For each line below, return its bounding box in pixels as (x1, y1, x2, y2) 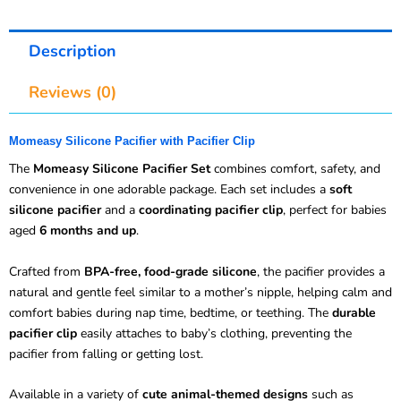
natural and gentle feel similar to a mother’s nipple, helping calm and (9, 283, 392, 301)
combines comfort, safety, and (210, 160, 380, 178)
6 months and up (39, 222, 136, 240)
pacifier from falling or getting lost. (9, 345, 203, 363)
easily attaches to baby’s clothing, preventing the (77, 324, 352, 342)
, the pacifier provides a (257, 262, 385, 280)
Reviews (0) (28, 81, 116, 104)
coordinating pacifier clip (139, 201, 283, 219)
